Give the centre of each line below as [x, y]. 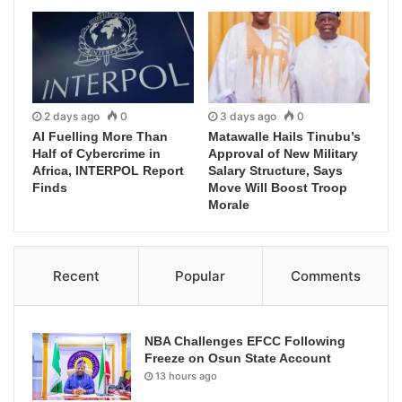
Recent [76, 275]
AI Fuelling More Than [100, 136]
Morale [229, 204]
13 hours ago [186, 376]
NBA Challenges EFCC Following [245, 341]
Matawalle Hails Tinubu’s [284, 136]
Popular [201, 275]
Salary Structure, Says [275, 170]
